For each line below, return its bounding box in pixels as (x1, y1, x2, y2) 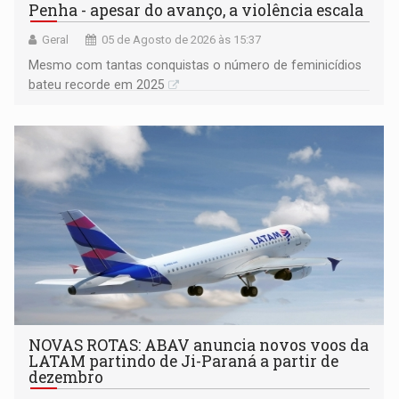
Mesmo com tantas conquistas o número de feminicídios (28, 58, 362, 73)
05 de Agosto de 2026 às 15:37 (102, 33, 262, 47)
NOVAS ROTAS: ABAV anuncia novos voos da (28, 335, 370, 356)
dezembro (28, 367, 104, 388)
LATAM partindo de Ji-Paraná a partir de (28, 351, 339, 372)
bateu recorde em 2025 (28, 77, 166, 93)
